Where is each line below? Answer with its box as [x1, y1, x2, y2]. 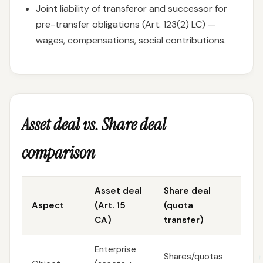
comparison [22, 141, 95, 164]
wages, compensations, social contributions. [36, 34, 226, 46]
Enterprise [95, 244, 136, 255]
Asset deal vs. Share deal [22, 113, 166, 136]
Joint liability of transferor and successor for [36, 2, 227, 15]
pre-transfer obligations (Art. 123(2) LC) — [36, 18, 216, 31]
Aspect [32, 200, 64, 211]
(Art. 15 [95, 200, 126, 211]
